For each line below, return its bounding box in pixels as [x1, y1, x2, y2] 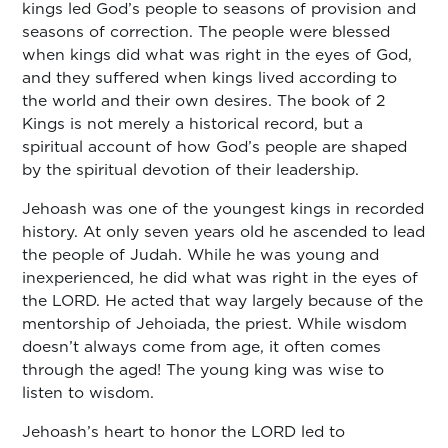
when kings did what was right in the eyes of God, [22, 43, 413, 66]
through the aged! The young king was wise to [22, 357, 385, 380]
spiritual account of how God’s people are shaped [22, 135, 408, 158]
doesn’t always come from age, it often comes [22, 334, 382, 357]
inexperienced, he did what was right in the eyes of [22, 265, 419, 288]
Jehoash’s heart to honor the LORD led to [22, 419, 346, 442]
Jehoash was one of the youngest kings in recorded [22, 196, 425, 219]
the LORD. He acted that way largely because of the [22, 288, 424, 311]
